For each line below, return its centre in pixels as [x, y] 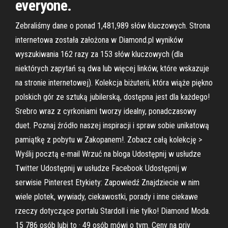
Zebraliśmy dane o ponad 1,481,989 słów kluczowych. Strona [113, 26]
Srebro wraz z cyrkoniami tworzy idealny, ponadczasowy [106, 111]
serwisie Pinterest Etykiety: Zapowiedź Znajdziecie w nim [107, 182]
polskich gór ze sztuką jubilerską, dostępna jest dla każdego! [112, 97]
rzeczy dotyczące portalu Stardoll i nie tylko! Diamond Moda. [113, 211]
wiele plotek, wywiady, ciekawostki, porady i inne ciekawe [107, 197]
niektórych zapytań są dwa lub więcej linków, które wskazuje [112, 68]
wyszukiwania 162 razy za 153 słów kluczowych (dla [99, 54]
